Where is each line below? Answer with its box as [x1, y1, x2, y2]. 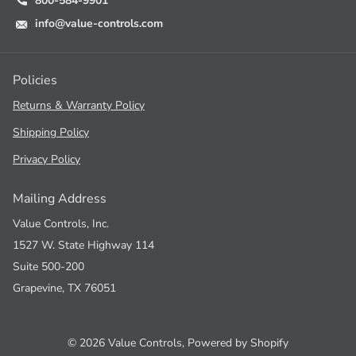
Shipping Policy [13, 124, 89, 140]
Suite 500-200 [13, 259, 84, 274]
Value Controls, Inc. [13, 216, 109, 231]
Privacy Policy [13, 151, 80, 167]
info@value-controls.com [35, 16, 163, 31]
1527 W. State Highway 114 [13, 238, 154, 253]
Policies [13, 71, 57, 89]
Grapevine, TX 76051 [13, 281, 116, 296]
